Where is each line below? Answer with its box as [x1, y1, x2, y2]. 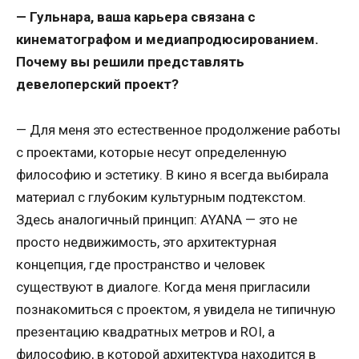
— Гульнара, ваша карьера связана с [16, 9, 256, 26]
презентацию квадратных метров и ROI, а [16, 323, 275, 340]
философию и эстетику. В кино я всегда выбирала [16, 166, 329, 183]
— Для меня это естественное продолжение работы [16, 121, 341, 138]
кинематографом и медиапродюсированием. [16, 31, 319, 48]
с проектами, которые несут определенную [16, 143, 287, 160]
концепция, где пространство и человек [16, 256, 265, 272]
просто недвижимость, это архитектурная [16, 233, 276, 250]
